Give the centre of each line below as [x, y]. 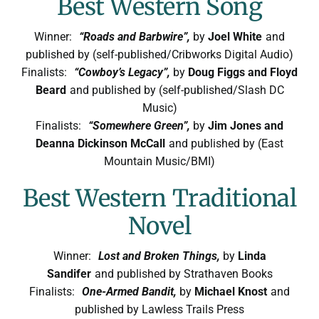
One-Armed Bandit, [131, 291]
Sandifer [69, 273]
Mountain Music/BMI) [159, 161]
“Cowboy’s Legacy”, [124, 72]
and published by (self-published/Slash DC [177, 90]
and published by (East [226, 143]
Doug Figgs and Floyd [243, 72]
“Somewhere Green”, [141, 125]
